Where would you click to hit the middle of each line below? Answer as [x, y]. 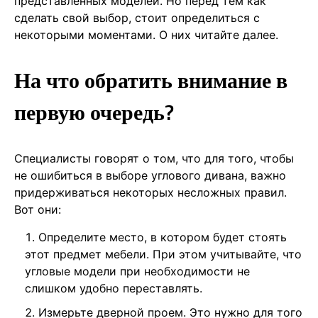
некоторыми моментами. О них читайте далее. [146, 34]
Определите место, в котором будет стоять [163, 237]
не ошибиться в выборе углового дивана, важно [150, 175]
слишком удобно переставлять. [114, 288]
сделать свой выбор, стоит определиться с [137, 17]
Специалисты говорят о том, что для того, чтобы [154, 158]
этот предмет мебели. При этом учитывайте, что [163, 254]
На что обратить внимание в [151, 80]
